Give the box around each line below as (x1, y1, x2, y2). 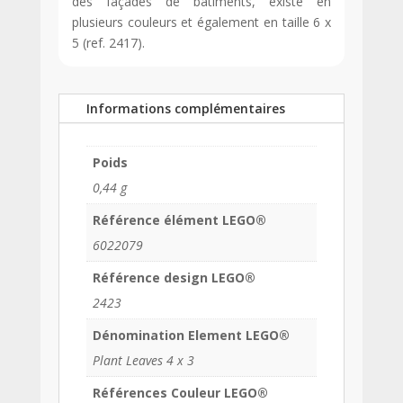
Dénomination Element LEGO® (92, 327, 290, 345)
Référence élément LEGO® (92, 211, 266, 229)
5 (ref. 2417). (71, 34, 145, 52)
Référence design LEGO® (92, 269, 255, 287)
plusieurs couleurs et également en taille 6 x (71, 13, 332, 31)
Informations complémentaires (85, 100, 285, 118)
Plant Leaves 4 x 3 (92, 352, 194, 370)
